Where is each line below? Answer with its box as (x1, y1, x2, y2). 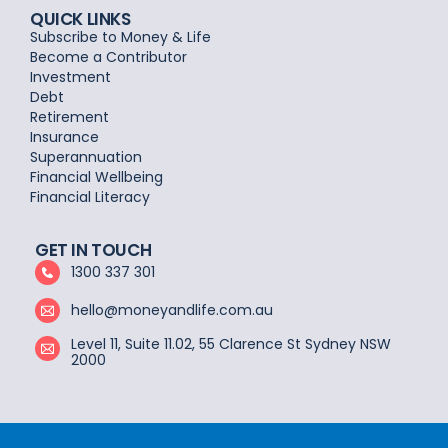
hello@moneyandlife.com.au (71, 300, 274, 320)
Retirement (30, 106, 109, 127)
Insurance (30, 126, 99, 147)
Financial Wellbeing (30, 166, 163, 187)
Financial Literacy (30, 186, 150, 207)
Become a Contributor (30, 46, 187, 67)
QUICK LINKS (30, 6, 131, 31)
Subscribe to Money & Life (30, 26, 211, 47)
